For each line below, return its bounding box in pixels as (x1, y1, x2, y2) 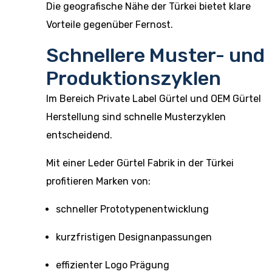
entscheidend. (46, 129, 112, 141)
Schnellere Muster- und (46, 44, 265, 67)
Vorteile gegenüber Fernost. (46, 19, 173, 30)
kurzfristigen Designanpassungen (56, 231, 212, 243)
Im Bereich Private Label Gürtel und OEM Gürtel (46, 93, 261, 104)
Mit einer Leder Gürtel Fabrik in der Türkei (46, 157, 234, 169)
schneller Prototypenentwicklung (56, 203, 209, 215)
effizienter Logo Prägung (56, 259, 169, 271)
